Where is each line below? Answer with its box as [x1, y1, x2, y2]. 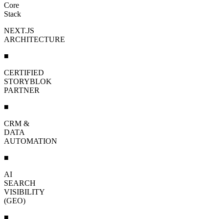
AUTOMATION [4, 137, 57, 146]
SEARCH [4, 179, 36, 188]
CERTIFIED [4, 68, 44, 77]
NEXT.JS [4, 26, 34, 35]
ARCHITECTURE [4, 35, 65, 44]
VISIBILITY [4, 188, 44, 197]
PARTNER [4, 86, 40, 95]
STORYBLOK [4, 77, 52, 86]
